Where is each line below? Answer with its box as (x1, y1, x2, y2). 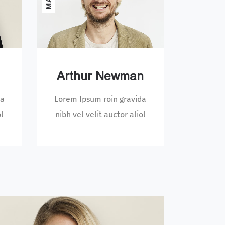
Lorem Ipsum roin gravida (54, 94, 147, 104)
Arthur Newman (57, 69, 144, 83)
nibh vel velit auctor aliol (55, 109, 146, 119)
